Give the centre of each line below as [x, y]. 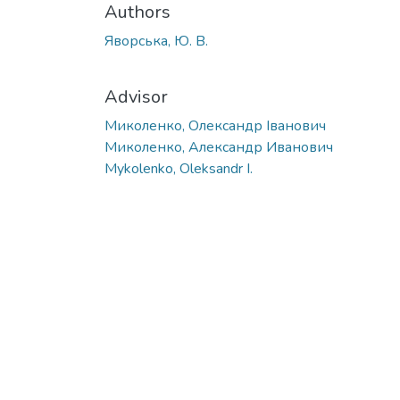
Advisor [136, 96]
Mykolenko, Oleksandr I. [179, 168]
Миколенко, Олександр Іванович [215, 125]
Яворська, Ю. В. [156, 41]
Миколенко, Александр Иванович [219, 147]
